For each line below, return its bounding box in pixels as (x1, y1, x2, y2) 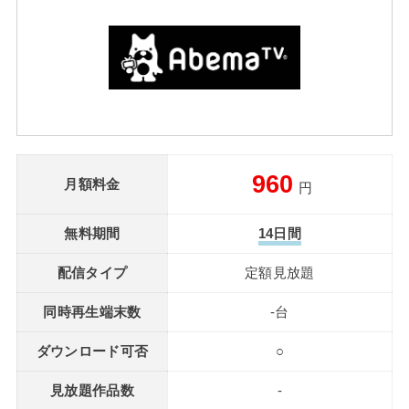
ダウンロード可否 (36, 344, 149, 360)
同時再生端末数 (43, 305, 142, 320)
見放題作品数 (50, 383, 134, 399)
